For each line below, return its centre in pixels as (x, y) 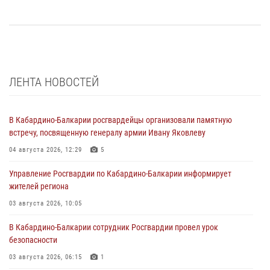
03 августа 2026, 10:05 (46, 204)
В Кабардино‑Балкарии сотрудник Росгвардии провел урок (114, 228)
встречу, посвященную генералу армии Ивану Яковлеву (107, 133)
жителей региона (39, 187)
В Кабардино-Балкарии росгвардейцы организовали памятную (121, 120)
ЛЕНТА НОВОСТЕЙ (54, 82)
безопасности (33, 240)
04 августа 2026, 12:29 (46, 150)
